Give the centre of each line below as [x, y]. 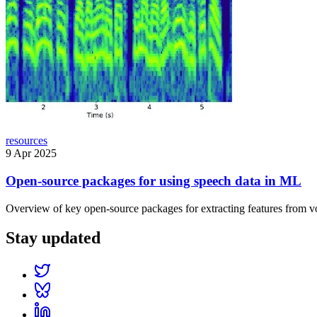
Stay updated [53, 238]
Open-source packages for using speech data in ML [154, 180]
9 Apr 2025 [31, 154]
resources [27, 141]
